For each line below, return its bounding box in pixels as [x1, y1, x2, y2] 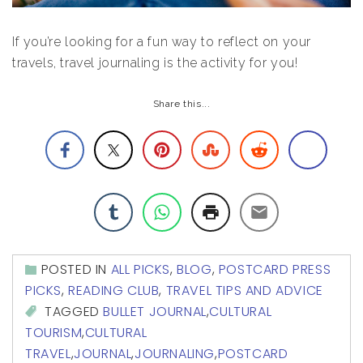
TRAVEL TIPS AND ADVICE [165, 280, 323, 300]
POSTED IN [41, 259, 111, 279]
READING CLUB [68, 280, 160, 300]
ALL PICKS [110, 259, 171, 279]
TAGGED [41, 301, 104, 321]
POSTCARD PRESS [218, 259, 331, 279]
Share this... [152, 97, 211, 109]
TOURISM [25, 323, 83, 343]
